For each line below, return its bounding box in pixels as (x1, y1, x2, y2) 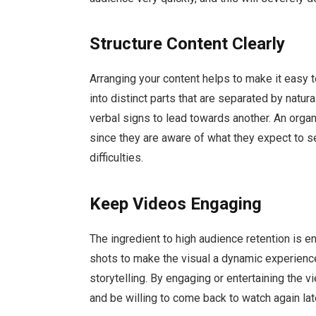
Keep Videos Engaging (90, 193, 262, 214)
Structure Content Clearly (90, 34, 286, 54)
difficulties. (90, 151, 144, 165)
